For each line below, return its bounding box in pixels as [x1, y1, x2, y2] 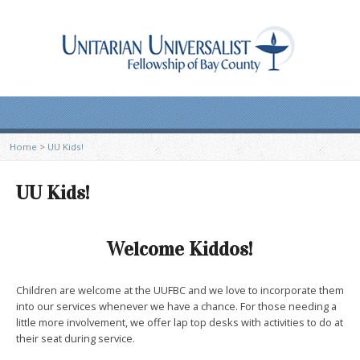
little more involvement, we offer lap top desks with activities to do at [16, 315, 343, 329]
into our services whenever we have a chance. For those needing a [16, 299, 337, 313]
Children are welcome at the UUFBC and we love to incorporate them [16, 283, 344, 297]
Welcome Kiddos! [107, 237, 253, 261]
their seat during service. [16, 331, 135, 346]
